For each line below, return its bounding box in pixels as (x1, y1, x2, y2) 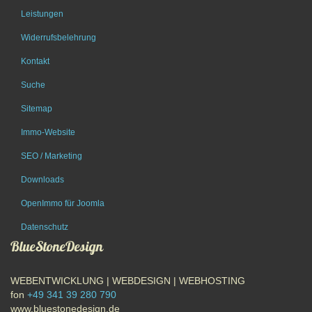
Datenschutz (21, 222, 68, 233)
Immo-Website (21, 127, 75, 138)
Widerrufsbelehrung (21, 33, 96, 43)
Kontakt (21, 56, 49, 67)
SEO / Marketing (21, 151, 82, 162)
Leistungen (21, 9, 63, 19)
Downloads (21, 175, 64, 185)
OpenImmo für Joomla (21, 198, 104, 209)
